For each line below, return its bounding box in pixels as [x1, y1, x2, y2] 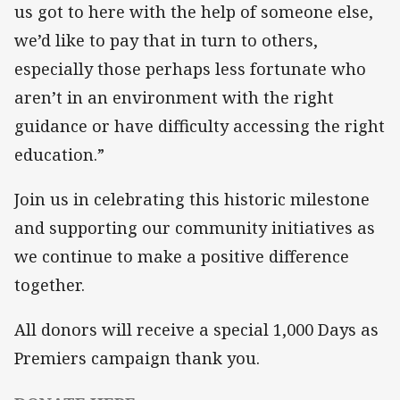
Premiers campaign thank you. [14, 347, 260, 370]
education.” [14, 144, 104, 166]
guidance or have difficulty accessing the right [14, 115, 385, 137]
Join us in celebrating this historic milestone [14, 188, 370, 211]
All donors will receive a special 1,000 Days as [14, 319, 379, 341]
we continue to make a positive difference [14, 246, 349, 268]
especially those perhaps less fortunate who [14, 58, 366, 80]
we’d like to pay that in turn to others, [14, 29, 318, 52]
